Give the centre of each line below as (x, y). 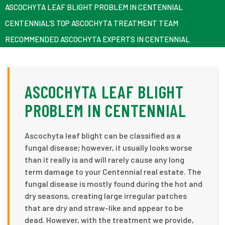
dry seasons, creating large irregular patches (106, 195)
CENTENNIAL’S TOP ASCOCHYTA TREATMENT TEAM (92, 23)
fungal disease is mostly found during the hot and (114, 183)
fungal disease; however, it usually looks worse (108, 147)
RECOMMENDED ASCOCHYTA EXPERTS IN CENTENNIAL (97, 39)
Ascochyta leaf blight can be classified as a (103, 135)
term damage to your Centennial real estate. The (113, 171)
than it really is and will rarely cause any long (104, 159)
